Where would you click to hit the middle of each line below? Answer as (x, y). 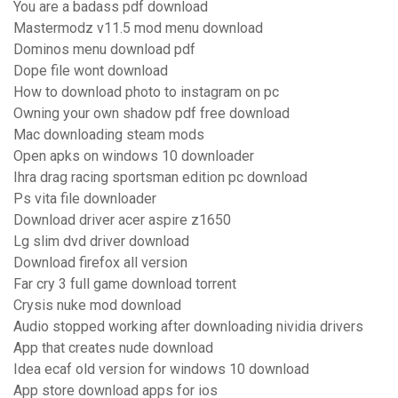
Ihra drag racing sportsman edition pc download (160, 178)
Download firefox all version (100, 263)
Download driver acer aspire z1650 (122, 220)
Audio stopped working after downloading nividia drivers (188, 327)
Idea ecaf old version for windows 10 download (161, 370)
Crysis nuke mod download (97, 306)
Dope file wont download (91, 71)
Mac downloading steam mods (109, 135)
